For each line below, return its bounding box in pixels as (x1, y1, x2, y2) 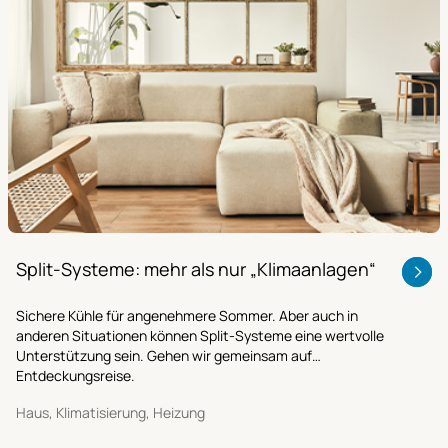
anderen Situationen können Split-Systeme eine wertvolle (16, 325, 384, 345)
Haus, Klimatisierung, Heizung (16, 402, 205, 422)
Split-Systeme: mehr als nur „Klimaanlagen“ (16, 256, 376, 281)
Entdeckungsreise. (16, 365, 135, 385)
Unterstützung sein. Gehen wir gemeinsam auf (16, 345, 312, 365)
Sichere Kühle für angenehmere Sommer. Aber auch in (16, 305, 358, 325)
